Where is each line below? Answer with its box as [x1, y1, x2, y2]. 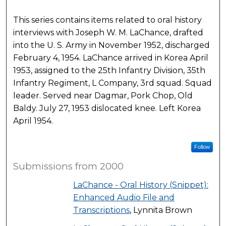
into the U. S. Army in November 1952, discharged [13, 40, 210, 50]
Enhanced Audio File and [73, 193, 175, 203]
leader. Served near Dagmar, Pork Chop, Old [13, 90, 193, 100]
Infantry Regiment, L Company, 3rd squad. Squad [13, 78, 212, 88]
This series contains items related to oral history [13, 15, 202, 25]
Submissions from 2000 [13, 160, 124, 173]
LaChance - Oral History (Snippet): [73, 180, 208, 190]
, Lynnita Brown [129, 205, 192, 215]
